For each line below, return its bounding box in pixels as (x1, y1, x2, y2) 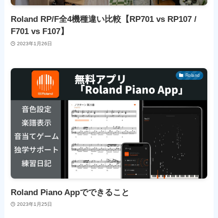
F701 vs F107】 (11, 27, 69, 36)
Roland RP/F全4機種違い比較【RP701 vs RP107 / (11, 15, 197, 24)
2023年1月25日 (17, 201, 52, 207)
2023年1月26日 (17, 40, 52, 46)
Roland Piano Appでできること (11, 187, 130, 197)
